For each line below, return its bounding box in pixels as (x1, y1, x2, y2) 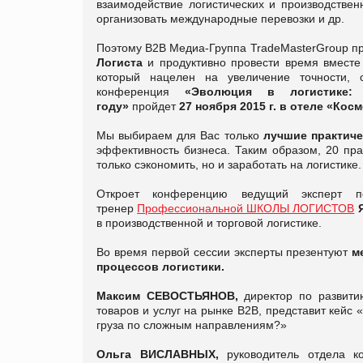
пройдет (129, 99, 179, 113)
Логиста (96, 55, 143, 69)
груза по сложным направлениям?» (96, 318, 287, 331)
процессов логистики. (96, 259, 224, 273)
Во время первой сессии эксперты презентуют (96, 245, 348, 258)
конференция (96, 84, 185, 98)
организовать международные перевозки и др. (96, 11, 344, 25)
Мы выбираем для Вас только (96, 128, 263, 142)
